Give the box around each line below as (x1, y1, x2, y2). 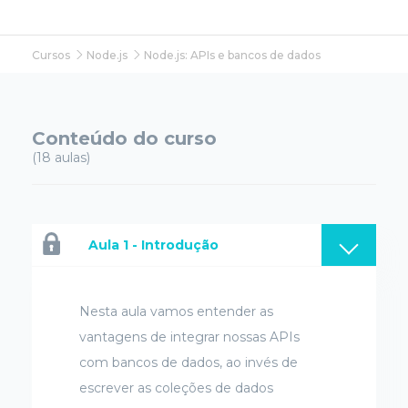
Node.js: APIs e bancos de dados (144, 47, 321, 62)
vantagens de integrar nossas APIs (79, 329, 300, 346)
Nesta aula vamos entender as (79, 303, 273, 321)
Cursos (32, 47, 70, 62)
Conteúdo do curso (32, 127, 217, 150)
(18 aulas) (32, 149, 90, 167)
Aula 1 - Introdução (88, 237, 219, 254)
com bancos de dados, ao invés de (79, 354, 298, 372)
